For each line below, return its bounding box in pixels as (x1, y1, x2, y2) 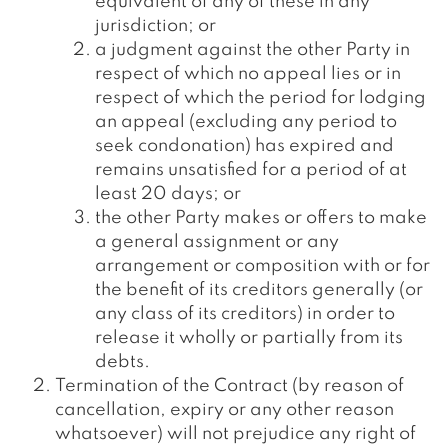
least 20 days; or (95, 185, 241, 203)
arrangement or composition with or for (95, 257, 430, 275)
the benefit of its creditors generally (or (95, 281, 423, 299)
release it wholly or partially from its (95, 329, 403, 347)
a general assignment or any (95, 233, 339, 251)
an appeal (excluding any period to (95, 113, 397, 131)
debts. (95, 353, 150, 371)
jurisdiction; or (95, 17, 216, 35)
